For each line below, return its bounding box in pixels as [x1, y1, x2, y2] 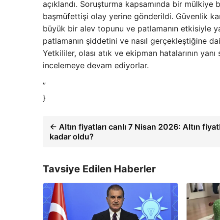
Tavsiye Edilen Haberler [43, 163, 156, 175]
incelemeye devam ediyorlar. [43, 60, 149, 70]
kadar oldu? [50, 131, 94, 141]
